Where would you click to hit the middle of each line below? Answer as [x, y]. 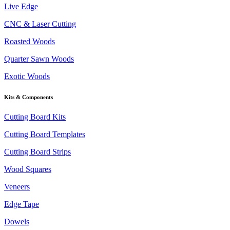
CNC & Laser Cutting [40, 24]
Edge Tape [22, 204]
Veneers [17, 187]
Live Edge [21, 6]
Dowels [17, 222]
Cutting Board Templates [45, 135]
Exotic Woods [27, 76]
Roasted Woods [30, 41]
